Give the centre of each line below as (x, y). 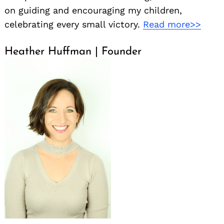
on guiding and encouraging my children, (93, 10)
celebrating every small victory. (74, 24)
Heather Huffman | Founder (73, 52)
